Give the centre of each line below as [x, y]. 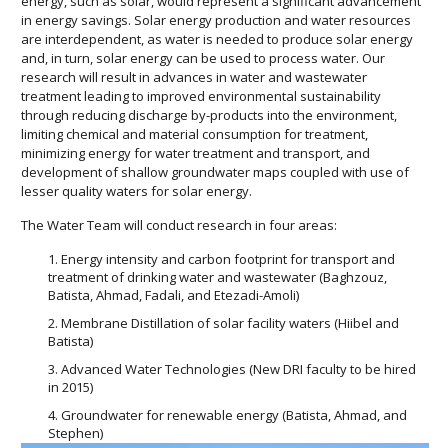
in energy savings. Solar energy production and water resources [216, 20]
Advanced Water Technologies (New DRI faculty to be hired [238, 369]
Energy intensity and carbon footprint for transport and [228, 259]
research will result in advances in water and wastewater [194, 77]
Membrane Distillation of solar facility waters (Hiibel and [230, 323]
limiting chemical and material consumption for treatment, [194, 134]
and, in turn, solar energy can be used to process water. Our [203, 58]
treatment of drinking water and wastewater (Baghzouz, [217, 277]
